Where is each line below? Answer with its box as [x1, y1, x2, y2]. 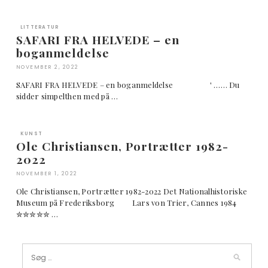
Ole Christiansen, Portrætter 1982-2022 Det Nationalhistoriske [16, 185, 248, 196]
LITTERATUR [20, 23, 59, 31]
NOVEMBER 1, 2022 [16, 169, 78, 177]
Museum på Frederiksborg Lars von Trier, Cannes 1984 [16, 197, 249, 208]
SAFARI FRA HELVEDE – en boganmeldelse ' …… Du [16, 79, 240, 90]
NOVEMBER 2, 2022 [16, 63, 79, 71]
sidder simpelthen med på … [16, 90, 118, 101]
